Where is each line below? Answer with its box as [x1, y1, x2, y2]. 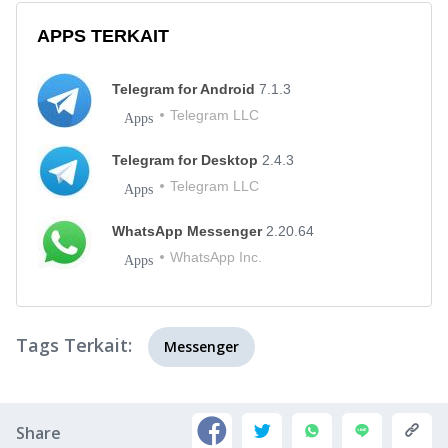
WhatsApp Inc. [170, 248, 262, 265]
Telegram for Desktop [112, 151, 262, 168]
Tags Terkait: [16, 332, 132, 357]
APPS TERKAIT [37, 25, 169, 46]
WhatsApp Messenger [112, 222, 266, 239]
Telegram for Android [112, 80, 259, 97]
